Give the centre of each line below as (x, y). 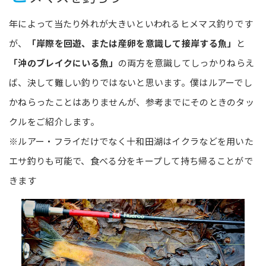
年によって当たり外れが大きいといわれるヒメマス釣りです (131, 24)
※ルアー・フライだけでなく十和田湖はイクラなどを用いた (132, 141)
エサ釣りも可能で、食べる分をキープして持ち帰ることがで (131, 161)
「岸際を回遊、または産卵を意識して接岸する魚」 (132, 43)
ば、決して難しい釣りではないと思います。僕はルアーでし (131, 83)
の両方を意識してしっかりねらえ (186, 63)
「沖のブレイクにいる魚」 (64, 63)
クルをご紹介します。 (54, 122)
